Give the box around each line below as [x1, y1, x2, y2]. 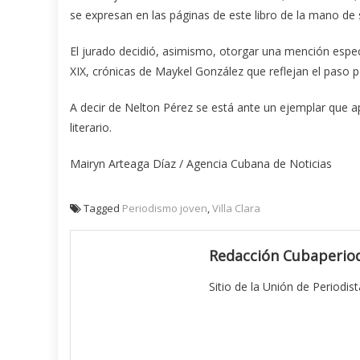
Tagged [84, 201, 122, 216]
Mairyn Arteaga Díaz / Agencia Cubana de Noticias [70, 156, 332, 172]
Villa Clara [212, 201, 260, 216]
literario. [70, 120, 112, 136]
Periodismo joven [122, 201, 207, 216]
